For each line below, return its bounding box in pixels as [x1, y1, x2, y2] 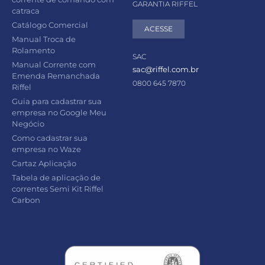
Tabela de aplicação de [12, 172, 101, 182]
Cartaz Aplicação [12, 158, 76, 168]
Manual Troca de [12, 34, 76, 44]
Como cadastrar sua [12, 132, 88, 143]
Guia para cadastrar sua [12, 96, 102, 106]
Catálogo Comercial [12, 20, 88, 30]
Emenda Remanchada [12, 70, 100, 80]
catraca [12, 5, 40, 15]
